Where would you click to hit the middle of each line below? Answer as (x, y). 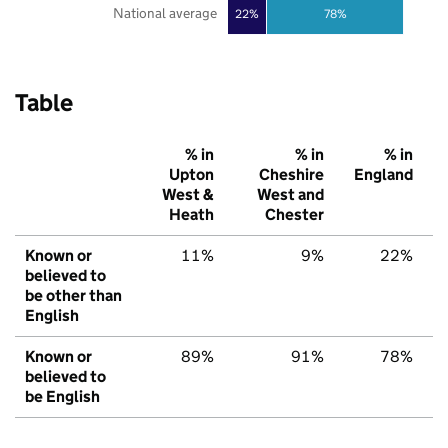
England (383, 175)
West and (290, 195)
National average (164, 13)
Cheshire (291, 175)
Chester (294, 215)
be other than (73, 296)
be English (62, 397)
